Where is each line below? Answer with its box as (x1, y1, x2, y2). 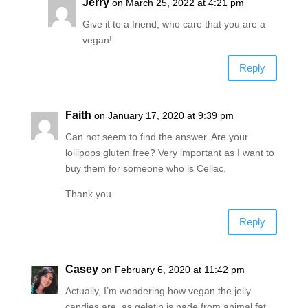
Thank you (65, 188, 111, 199)
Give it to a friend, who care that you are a (82, 18, 265, 30)
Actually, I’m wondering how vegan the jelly (65, 285, 251, 296)
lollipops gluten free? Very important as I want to (65, 146, 274, 158)
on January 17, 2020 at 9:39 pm (93, 109, 234, 121)
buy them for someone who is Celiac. (65, 162, 226, 174)
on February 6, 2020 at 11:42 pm (100, 263, 245, 275)
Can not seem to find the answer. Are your (65, 131, 248, 142)
